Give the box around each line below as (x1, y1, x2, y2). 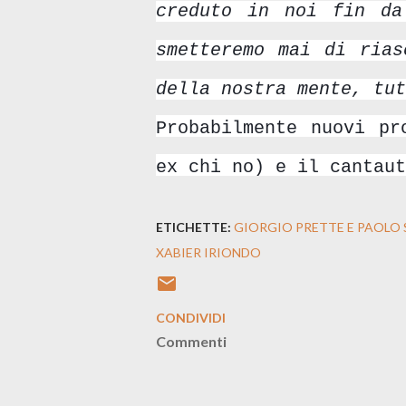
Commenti (156, 333, 227, 350)
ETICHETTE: (156, 219, 231, 235)
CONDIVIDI (156, 310, 226, 325)
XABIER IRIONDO (156, 245, 261, 260)
